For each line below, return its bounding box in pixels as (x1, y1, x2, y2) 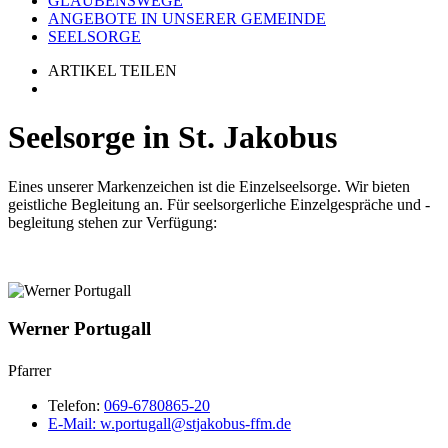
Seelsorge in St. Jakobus (8, 119, 337, 156)
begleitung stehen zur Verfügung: (8, 213, 217, 231)
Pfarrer (8, 362, 61, 380)
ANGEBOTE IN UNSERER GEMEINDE (48, 9, 326, 27)
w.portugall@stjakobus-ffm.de (100, 415, 291, 433)
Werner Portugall (8, 318, 151, 340)
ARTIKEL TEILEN (48, 61, 177, 79)
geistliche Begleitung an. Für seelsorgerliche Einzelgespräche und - (8, 195, 430, 213)
